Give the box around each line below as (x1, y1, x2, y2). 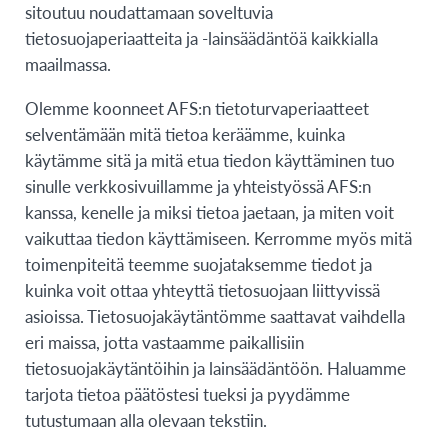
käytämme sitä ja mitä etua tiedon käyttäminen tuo (25, 147, 395, 172)
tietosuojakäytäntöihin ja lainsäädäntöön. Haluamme (25, 355, 406, 380)
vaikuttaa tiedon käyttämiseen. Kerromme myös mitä (25, 225, 412, 250)
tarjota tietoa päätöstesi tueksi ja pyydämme (25, 381, 350, 406)
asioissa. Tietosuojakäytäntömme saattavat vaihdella (25, 303, 405, 328)
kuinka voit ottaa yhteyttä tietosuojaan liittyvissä (25, 277, 380, 302)
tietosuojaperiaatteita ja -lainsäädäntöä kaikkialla (25, 25, 378, 50)
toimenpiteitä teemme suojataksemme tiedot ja (25, 251, 372, 276)
